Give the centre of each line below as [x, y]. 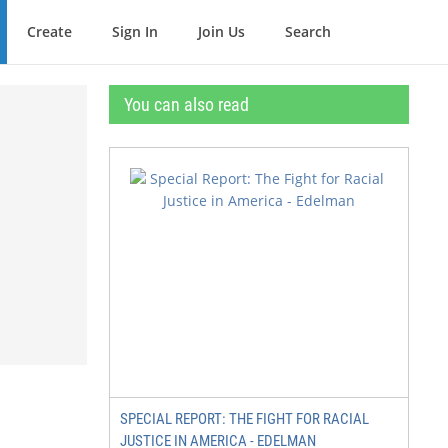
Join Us [221, 31]
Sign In [135, 31]
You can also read [186, 104]
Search [308, 31]
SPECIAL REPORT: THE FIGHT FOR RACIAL [244, 419]
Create [49, 31]
